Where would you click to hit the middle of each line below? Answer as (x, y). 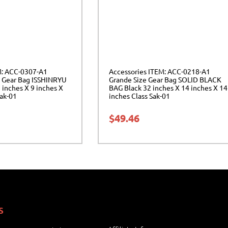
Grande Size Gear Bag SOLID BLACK (165, 79)
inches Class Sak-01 (139, 95)
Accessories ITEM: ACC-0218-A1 (160, 71)
